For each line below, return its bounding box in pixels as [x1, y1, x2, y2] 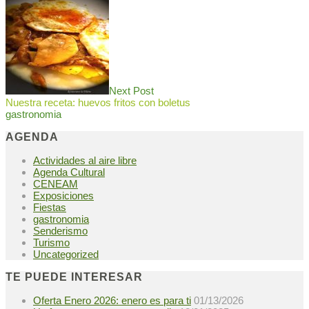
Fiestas [33, 201, 66, 214]
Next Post [109, 85, 154, 97]
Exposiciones [33, 190, 94, 202]
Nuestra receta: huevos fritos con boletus [6, 97, 190, 109]
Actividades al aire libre [33, 154, 137, 167]
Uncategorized [33, 248, 99, 261]
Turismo [33, 237, 70, 249]
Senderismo [33, 225, 88, 237]
